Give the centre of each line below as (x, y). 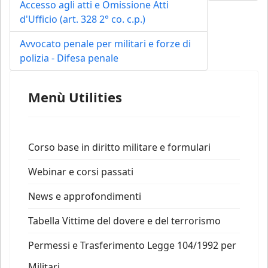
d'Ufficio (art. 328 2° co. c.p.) (83, 19)
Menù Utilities (75, 97)
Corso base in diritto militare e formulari (119, 147)
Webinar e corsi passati (81, 172)
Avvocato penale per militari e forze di (105, 44)
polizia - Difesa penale (69, 58)
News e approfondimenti (85, 196)
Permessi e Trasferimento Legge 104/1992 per (132, 245)
